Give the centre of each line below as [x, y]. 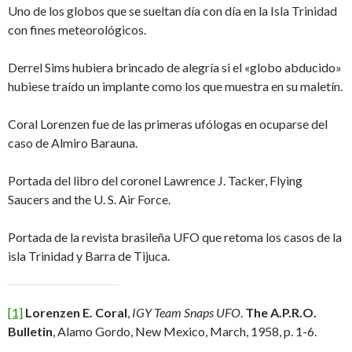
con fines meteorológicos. [77, 29]
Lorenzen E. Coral [76, 312]
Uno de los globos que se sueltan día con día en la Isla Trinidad [172, 11]
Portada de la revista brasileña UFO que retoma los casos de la [175, 237]
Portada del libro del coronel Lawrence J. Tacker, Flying [155, 180]
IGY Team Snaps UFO [186, 312]
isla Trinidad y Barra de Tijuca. [89, 256]
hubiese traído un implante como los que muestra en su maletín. [175, 86]
